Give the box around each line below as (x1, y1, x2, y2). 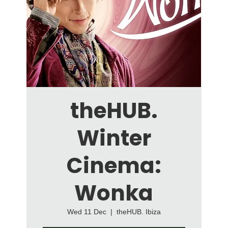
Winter (76, 123, 151, 154)
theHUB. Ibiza (116, 208, 161, 216)
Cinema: (66, 151, 161, 181)
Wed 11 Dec (67, 208, 106, 216)
